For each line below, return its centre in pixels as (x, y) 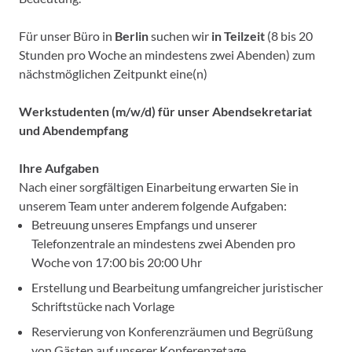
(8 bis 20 (289, 36)
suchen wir (180, 36)
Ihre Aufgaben (59, 168)
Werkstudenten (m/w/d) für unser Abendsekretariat (165, 111)
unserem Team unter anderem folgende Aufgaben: (153, 205)
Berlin (132, 36)
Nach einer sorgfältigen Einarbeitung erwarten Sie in (159, 187)
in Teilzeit (238, 36)
